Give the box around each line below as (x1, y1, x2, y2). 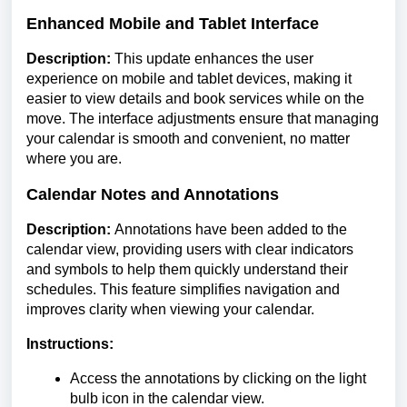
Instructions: (26, 336, 114, 352)
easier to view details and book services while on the (26, 91, 364, 107)
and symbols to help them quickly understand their (26, 262, 348, 278)
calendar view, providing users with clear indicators (26, 242, 353, 258)
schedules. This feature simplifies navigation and (26, 282, 340, 298)
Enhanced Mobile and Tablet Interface (26, 15, 319, 34)
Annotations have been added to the (111, 222, 347, 238)
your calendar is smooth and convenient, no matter (26, 131, 350, 147)
